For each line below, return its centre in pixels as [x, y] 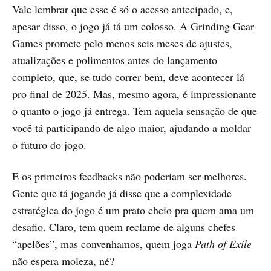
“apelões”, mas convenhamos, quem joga [103, 243]
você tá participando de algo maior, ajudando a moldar [132, 127]
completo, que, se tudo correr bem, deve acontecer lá [128, 77]
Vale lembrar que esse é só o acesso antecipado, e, [122, 9]
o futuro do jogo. [49, 144]
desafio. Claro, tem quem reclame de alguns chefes [124, 227]
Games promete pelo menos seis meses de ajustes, [122, 43]
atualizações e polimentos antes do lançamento [115, 60]
